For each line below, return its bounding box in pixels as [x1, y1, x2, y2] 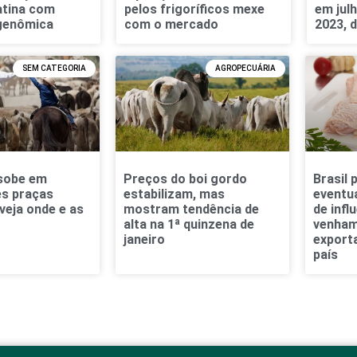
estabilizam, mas [123, 186, 225, 202]
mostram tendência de [123, 202, 259, 218]
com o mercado [124, 17, 219, 33]
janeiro [123, 232, 165, 248]
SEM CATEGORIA [22, 64, 86, 73]
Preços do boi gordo [123, 171, 247, 187]
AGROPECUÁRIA [214, 64, 276, 73]
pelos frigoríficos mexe [124, 2, 265, 18]
